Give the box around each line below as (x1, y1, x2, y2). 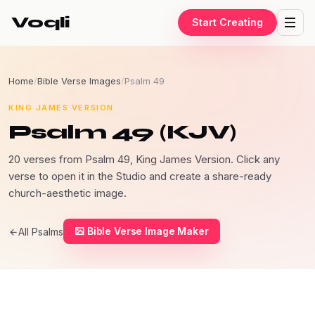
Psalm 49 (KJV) (8, 120, 237, 144)
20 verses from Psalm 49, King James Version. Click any (8, 153, 280, 166)
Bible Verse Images (37, 75, 121, 86)
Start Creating (192, 16, 263, 28)
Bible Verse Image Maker (86, 225, 209, 237)
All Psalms (18, 226, 63, 238)
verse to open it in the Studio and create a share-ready (8, 169, 271, 183)
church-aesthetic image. (8, 186, 127, 200)
